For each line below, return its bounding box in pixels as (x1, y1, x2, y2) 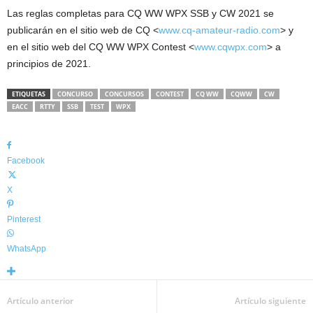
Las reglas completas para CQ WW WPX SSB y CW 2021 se (7, 8, 274, 20)
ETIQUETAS (12, 89, 45, 99)
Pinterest (7, 214, 41, 225)
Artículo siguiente (235, 295, 306, 307)
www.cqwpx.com (194, 41, 267, 53)
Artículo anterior (7, 295, 73, 307)
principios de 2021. (7, 58, 91, 70)
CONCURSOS (105, 89, 144, 99)
